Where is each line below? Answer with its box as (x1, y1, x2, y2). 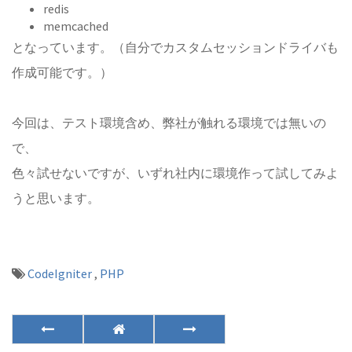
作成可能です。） (12, 64, 112, 80)
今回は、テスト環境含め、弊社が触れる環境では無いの (12, 115, 326, 130)
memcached (43, 18, 108, 34)
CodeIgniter (27, 266, 94, 281)
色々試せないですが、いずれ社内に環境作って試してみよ (12, 165, 339, 181)
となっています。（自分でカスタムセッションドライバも (12, 39, 339, 55)
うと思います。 (12, 190, 100, 206)
